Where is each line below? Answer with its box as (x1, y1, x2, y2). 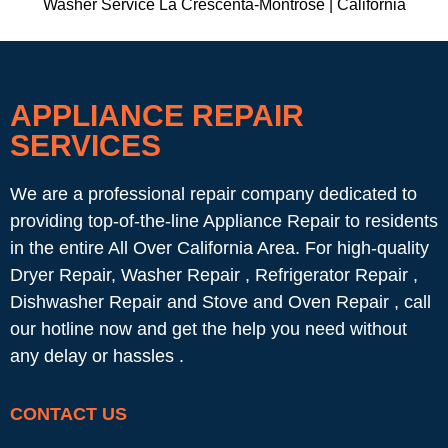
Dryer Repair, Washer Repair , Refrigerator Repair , (10, 265, 418, 286)
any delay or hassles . (10, 346, 184, 367)
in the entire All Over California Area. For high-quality (10, 238, 429, 259)
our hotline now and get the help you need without (10, 319, 407, 340)
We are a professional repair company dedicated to (10, 184, 417, 205)
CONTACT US (10, 403, 127, 424)
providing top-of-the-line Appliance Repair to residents (10, 211, 438, 232)
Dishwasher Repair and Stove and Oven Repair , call (10, 292, 431, 313)
